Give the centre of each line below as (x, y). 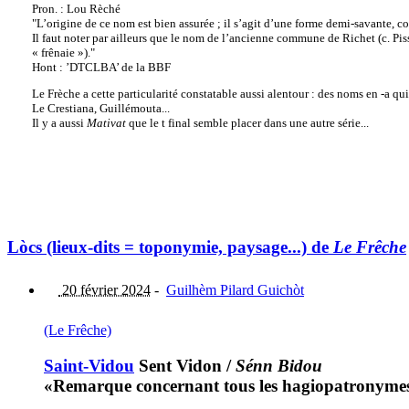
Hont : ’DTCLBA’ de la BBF (101, 67)
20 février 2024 (105, 290)
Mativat (106, 123)
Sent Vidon (178, 365)
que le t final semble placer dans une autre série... (247, 123)
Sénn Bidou (279, 365)
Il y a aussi (59, 123)
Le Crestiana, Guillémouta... (100, 109)
